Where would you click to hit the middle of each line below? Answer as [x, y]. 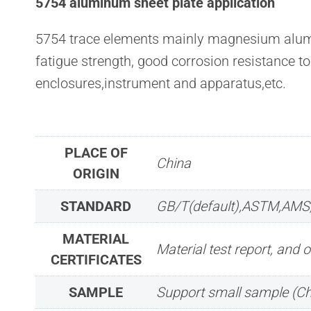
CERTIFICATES [96, 259]
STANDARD [96, 206]
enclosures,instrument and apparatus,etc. [161, 83]
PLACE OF [96, 152]
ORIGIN [96, 173]
